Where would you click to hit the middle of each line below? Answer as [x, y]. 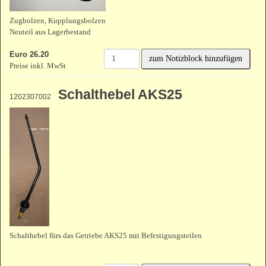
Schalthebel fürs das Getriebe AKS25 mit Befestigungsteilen [106, 235]
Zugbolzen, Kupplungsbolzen [58, 20]
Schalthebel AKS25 [117, 94]
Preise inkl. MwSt [38, 66]
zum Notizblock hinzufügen [196, 59]
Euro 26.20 [29, 54]
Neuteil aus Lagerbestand [50, 32]
